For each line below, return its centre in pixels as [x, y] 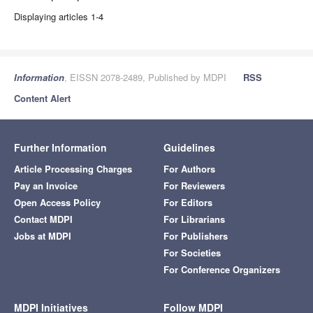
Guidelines [189, 148]
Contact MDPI [43, 219]
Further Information [60, 148]
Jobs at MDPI [43, 236]
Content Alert [42, 99]
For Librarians [194, 219]
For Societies [192, 253]
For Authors [189, 169]
